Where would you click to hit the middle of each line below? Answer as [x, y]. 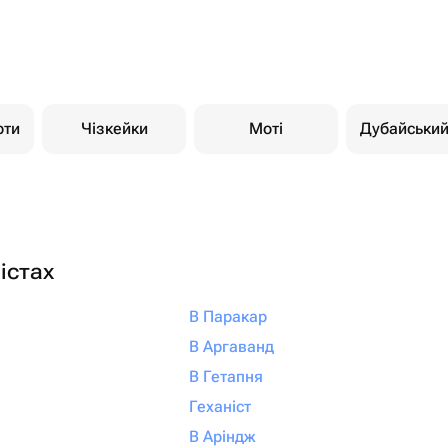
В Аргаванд [231, 346]
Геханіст [219, 406]
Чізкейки [114, 128]
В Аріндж [221, 436]
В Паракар [227, 316]
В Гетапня [225, 376]
